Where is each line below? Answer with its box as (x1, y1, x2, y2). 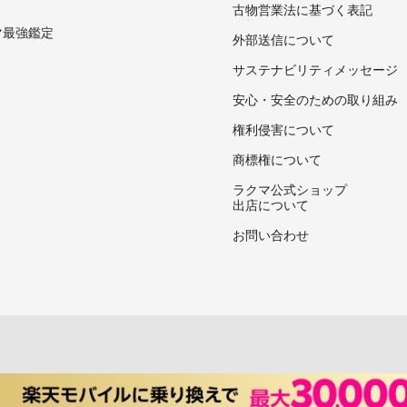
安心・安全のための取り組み (233, 89, 398, 108)
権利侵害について (233, 119, 334, 138)
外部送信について (233, 29, 334, 48)
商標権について (233, 149, 322, 168)
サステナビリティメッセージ (233, 59, 398, 78)
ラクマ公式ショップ (233, 179, 347, 198)
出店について (233, 194, 309, 213)
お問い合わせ (233, 224, 309, 243)
